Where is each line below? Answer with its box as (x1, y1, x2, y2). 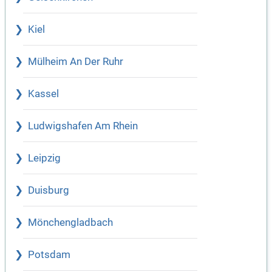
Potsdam (28, 249, 70, 261)
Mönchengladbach (28, 217, 113, 229)
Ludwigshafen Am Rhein (28, 120, 138, 132)
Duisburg (28, 185, 69, 197)
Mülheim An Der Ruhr (28, 56, 123, 68)
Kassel (28, 88, 59, 100)
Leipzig (28, 152, 61, 165)
